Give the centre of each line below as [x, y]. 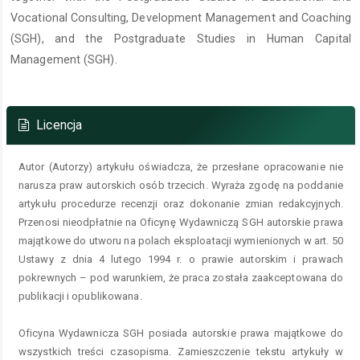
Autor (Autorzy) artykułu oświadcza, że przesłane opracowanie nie [181, 166]
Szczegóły [58, 97]
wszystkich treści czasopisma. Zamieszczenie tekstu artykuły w [181, 351]
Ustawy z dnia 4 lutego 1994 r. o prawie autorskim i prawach [181, 259]
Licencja [58, 125]
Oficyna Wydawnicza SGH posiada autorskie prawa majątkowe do [181, 333]
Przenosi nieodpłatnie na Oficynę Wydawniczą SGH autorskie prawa [181, 222]
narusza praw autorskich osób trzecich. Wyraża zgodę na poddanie [181, 185]
